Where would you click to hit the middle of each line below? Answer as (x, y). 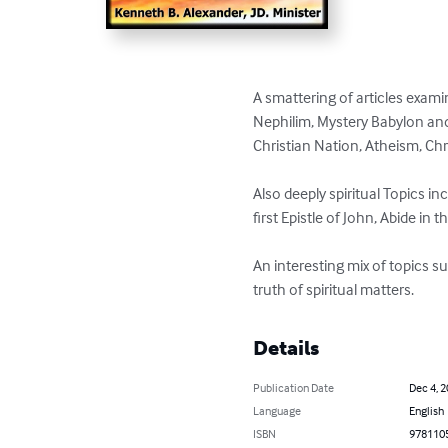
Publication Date (294, 388)
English (426, 411)
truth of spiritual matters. (334, 289)
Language (277, 411)
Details (286, 348)
